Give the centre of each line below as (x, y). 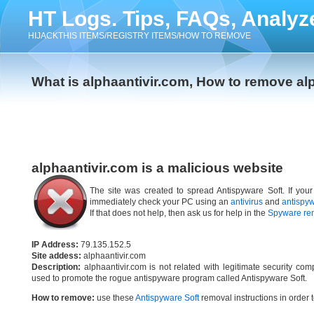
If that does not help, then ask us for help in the (179, 213)
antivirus (247, 202)
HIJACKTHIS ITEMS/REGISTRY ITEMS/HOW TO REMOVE (139, 36)
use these (115, 298)
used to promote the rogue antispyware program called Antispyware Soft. (169, 278)
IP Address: (55, 245)
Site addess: (56, 256)
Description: (56, 267)
